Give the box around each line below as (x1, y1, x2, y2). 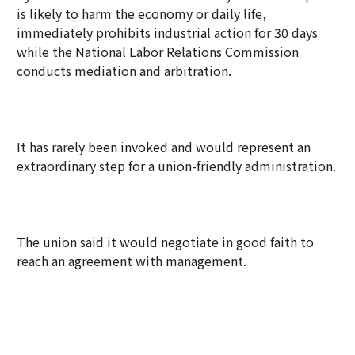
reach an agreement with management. (17, 251, 246, 270)
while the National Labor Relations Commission (17, 42, 299, 61)
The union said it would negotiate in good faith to (17, 232, 314, 251)
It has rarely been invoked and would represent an (17, 137, 311, 156)
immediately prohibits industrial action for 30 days (17, 23, 318, 42)
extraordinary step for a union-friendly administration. (17, 156, 336, 175)
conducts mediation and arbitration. (17, 61, 231, 80)
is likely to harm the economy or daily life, (17, 4, 266, 23)
